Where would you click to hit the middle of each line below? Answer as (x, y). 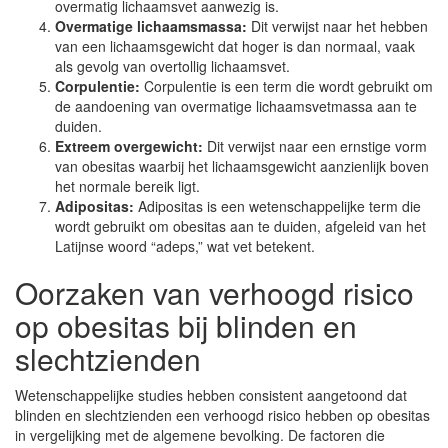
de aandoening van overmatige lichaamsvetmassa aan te (236, 106)
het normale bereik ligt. (127, 186)
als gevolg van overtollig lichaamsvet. (172, 66)
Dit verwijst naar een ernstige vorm (315, 146)
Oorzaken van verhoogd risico (214, 292)
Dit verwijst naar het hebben (337, 26)
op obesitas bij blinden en (186, 325)
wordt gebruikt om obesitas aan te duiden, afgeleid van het (240, 226)
